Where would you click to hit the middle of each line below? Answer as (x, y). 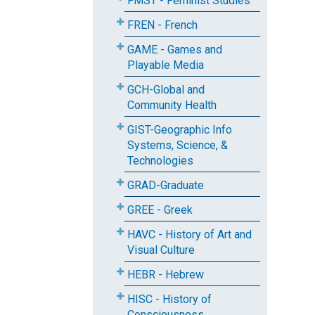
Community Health (172, 105)
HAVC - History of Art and (189, 234)
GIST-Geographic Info (180, 130)
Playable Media (166, 65)
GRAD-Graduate (166, 185)
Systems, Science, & (178, 145)
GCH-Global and (166, 90)
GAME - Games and (175, 50)
